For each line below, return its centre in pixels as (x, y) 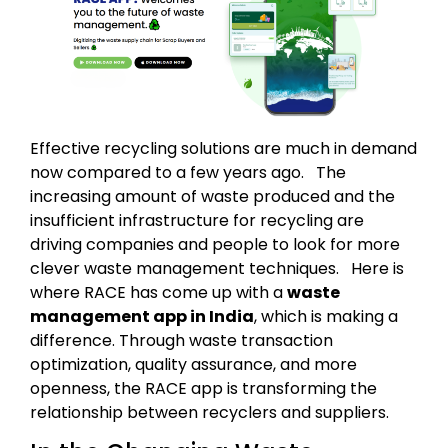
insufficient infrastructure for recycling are (197, 220)
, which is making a (326, 316)
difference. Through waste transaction (181, 340)
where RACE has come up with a (158, 292)
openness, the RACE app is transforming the (203, 388)
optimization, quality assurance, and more (193, 364)
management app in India (142, 316)
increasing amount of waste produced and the (212, 196)
